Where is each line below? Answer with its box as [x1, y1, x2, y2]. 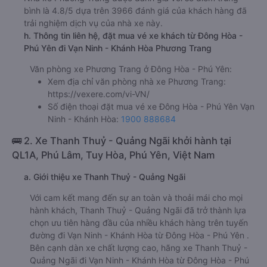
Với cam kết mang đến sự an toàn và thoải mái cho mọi [30, 192, 243, 203]
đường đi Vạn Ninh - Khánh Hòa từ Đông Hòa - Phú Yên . [30, 229, 249, 240]
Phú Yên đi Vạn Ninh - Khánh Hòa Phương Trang [24, 42, 212, 53]
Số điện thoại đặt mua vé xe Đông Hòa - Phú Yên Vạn [48, 101, 254, 111]
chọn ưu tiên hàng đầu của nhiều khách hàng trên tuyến [30, 217, 248, 228]
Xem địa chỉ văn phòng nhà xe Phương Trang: [48, 76, 226, 86]
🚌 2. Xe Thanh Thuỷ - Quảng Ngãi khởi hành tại [12, 134, 231, 147]
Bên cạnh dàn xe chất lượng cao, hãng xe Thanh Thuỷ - [30, 242, 247, 253]
